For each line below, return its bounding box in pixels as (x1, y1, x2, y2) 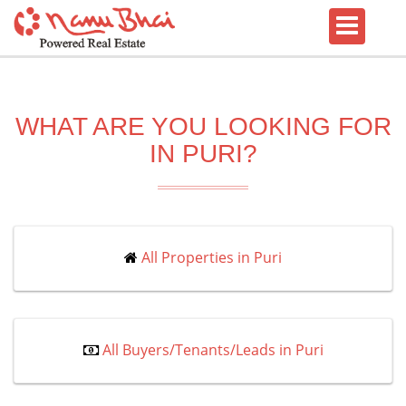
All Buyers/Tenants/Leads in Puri (101, 340, 324, 360)
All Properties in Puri (141, 247, 282, 267)
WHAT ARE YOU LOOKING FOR (14, 112, 391, 140)
